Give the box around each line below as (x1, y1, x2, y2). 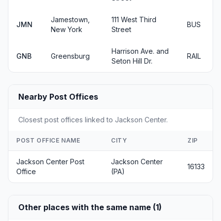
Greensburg (51, 52, 90, 60)
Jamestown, (51, 15, 90, 24)
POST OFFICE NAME (16, 137, 80, 144)
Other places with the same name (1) (18, 202, 162, 212)
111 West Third (111, 15, 156, 24)
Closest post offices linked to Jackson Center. (18, 115, 168, 124)
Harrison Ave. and (111, 47, 169, 55)
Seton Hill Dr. (111, 57, 152, 65)
